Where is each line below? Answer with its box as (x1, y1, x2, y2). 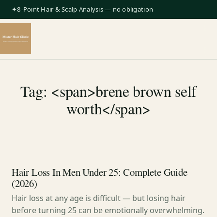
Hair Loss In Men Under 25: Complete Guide (12, 165, 187, 179)
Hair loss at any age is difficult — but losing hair (12, 192, 186, 203)
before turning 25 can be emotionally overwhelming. (12, 204, 204, 216)
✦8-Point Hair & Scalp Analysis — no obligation (12, 4, 154, 14)
